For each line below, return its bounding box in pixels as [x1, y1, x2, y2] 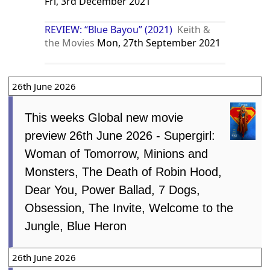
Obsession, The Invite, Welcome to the [25, 201, 234, 215]
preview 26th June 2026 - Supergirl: [25, 128, 216, 142]
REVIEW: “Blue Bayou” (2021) [45, 22, 173, 36]
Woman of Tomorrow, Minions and [25, 146, 209, 160]
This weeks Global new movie [25, 110, 184, 124]
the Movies [45, 36, 95, 49]
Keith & [177, 22, 211, 36]
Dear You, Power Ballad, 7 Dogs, [25, 183, 201, 196]
